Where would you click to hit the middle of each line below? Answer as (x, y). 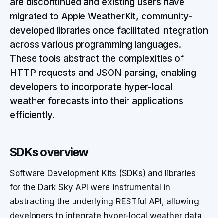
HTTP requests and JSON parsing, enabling (103, 73)
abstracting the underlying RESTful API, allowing (104, 201)
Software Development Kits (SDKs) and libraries (103, 173)
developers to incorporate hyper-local (91, 87)
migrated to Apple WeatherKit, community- (101, 16)
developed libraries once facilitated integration (109, 30)
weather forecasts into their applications (97, 101)
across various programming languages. (95, 45)
